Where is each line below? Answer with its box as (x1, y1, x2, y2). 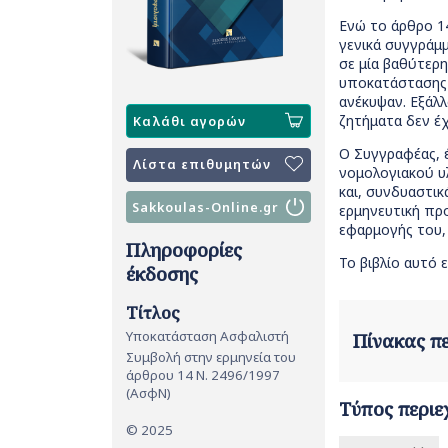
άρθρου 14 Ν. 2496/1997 (126, 365, 280, 384)
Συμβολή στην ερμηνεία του (126, 347, 296, 366)
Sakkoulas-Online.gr (132, 198, 280, 216)
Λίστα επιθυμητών (133, 156, 272, 174)
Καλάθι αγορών (133, 112, 247, 130)
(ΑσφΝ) (126, 383, 171, 402)
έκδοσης (126, 262, 198, 287)
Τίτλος (126, 301, 180, 325)
